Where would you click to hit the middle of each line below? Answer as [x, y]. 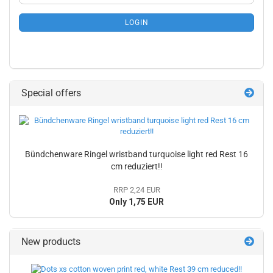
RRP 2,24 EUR [136, 190]
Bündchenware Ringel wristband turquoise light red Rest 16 [136, 154]
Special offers [50, 93]
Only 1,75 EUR [136, 201]
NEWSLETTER [46, 7]
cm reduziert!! [136, 166]
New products [50, 241]
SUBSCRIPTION [48, 18]
